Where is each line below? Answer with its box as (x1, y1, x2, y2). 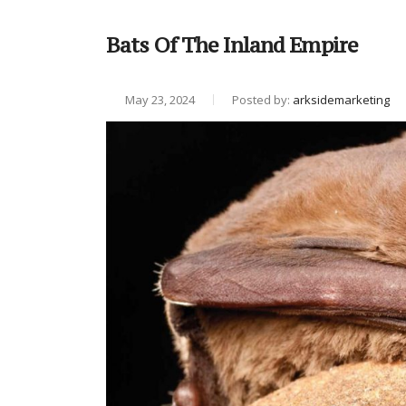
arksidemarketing (293, 91, 390, 108)
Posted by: (232, 91, 293, 108)
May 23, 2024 (122, 91, 195, 108)
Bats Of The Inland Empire (106, 31, 358, 58)
